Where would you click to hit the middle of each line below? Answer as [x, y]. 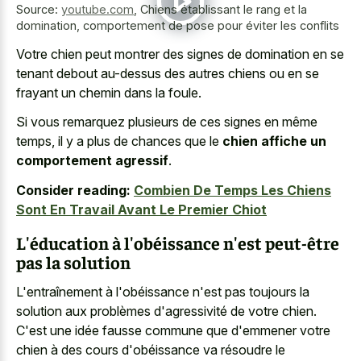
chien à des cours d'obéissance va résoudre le [151, 349]
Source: [39, 10]
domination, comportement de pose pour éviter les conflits [178, 26]
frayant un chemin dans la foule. [109, 92]
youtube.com [98, 10]
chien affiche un [274, 141]
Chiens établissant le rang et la [224, 10]
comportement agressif [92, 161]
